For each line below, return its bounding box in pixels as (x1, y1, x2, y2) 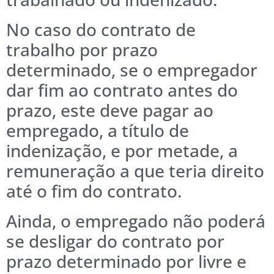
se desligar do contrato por (6, 229, 224, 253)
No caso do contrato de (6, 18, 196, 42)
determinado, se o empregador (6, 58, 257, 82)
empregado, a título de (6, 119, 189, 143)
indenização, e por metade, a (6, 139, 238, 163)
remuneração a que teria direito (6, 159, 264, 183)
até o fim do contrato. (6, 179, 182, 203)
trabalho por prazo (6, 38, 158, 62)
